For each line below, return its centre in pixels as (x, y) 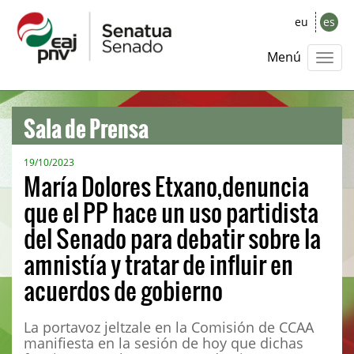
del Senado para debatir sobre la (172, 238)
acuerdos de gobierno (123, 290)
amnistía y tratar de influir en (158, 264)
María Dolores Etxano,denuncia (166, 186)
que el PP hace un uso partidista (171, 212)
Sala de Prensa (86, 122)
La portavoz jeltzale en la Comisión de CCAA (169, 327)
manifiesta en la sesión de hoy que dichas (164, 343)
